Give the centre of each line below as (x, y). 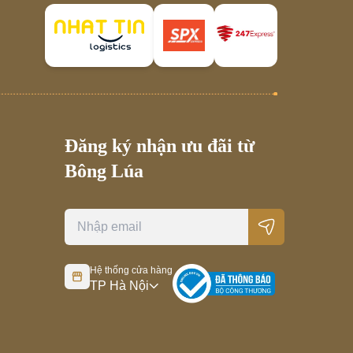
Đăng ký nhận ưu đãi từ (160, 146)
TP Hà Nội (119, 286)
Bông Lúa (104, 171)
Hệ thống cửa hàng (131, 271)
